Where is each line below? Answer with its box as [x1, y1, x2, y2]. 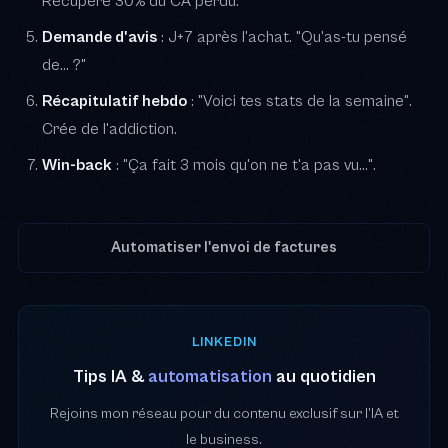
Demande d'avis [42, 27, 157, 46]
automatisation [147, 366, 272, 387]
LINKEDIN [191, 333, 257, 350]
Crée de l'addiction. [42, 119, 177, 138]
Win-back [42, 155, 112, 174]
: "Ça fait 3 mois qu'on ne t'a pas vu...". [112, 155, 376, 174]
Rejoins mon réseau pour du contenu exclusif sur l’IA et [49, 404, 399, 422]
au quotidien [271, 366, 376, 387]
